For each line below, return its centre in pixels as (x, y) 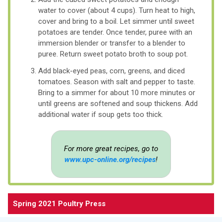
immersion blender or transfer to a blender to (112, 43)
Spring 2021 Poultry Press (59, 203)
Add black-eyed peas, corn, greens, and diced (111, 71)
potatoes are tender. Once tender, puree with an (115, 32)
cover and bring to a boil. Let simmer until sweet (116, 21)
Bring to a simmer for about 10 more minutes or (117, 92)
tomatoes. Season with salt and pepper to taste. (117, 82)
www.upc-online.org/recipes (110, 159)
